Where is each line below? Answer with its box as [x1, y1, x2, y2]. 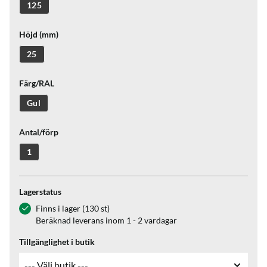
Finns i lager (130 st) [36, 203, 110, 213]
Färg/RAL [19, 78, 54, 88]
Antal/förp [19, 127, 58, 137]
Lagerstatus [19, 187, 61, 197]
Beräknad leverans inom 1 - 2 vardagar [36, 215, 177, 225]
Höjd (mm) [19, 29, 58, 39]
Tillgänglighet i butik [19, 237, 95, 247]
